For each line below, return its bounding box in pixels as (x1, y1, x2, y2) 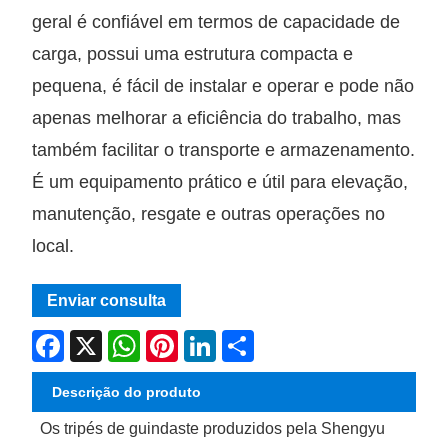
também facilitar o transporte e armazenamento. (32, 139, 416, 160)
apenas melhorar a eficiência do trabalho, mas (32, 107, 402, 128)
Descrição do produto (52, 383, 202, 400)
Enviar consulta (47, 291, 167, 309)
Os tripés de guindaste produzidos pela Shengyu (40, 420, 386, 438)
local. (32, 235, 75, 256)
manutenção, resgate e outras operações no (32, 203, 386, 224)
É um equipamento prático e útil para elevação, (32, 171, 409, 192)
